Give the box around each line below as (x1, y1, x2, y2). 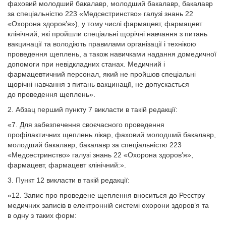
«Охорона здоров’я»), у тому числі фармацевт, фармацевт (8, 20, 202, 28)
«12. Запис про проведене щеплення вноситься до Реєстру (8, 191, 205, 199)
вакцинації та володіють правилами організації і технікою (8, 40, 196, 48)
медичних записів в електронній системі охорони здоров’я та (8, 201, 209, 209)
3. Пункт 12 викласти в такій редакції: (8, 176, 130, 184)
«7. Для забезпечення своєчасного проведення (8, 121, 164, 129)
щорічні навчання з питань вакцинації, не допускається (8, 80, 189, 88)
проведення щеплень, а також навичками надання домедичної (8, 50, 216, 58)
